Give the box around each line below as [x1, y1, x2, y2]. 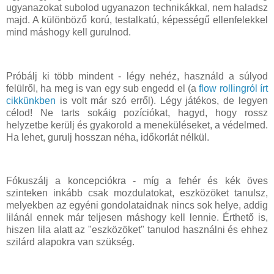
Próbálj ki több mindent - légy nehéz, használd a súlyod [6, 70, 268, 81]
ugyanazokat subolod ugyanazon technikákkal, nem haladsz [6, 2, 268, 13]
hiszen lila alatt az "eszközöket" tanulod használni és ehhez [6, 224, 268, 235]
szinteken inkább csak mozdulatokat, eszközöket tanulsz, [6, 188, 268, 199]
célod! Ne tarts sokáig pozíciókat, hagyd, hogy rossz [6, 107, 268, 118]
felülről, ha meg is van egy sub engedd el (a [6, 83, 199, 94]
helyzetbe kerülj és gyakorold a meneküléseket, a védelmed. [6, 119, 268, 130]
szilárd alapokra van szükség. [6, 237, 135, 248]
